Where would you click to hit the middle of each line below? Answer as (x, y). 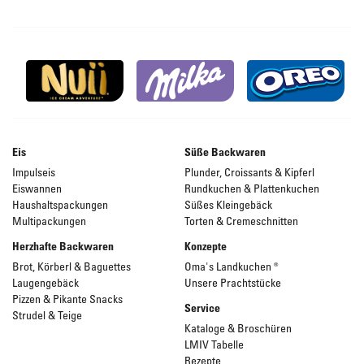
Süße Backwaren (225, 151)
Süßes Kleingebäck (228, 204)
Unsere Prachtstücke (233, 282)
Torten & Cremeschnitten (241, 220)
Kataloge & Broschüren (238, 327)
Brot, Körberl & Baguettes (71, 266)
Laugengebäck (45, 282)
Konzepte (206, 245)
